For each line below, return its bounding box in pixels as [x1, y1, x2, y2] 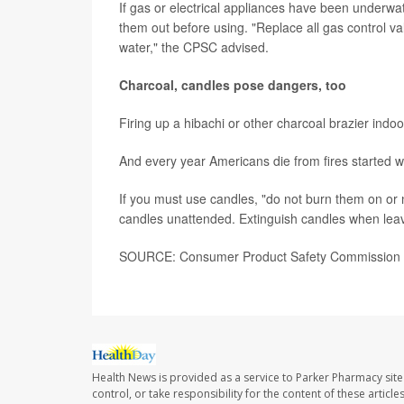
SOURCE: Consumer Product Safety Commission [119, 247, 400, 265]
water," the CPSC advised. [119, 38, 269, 56]
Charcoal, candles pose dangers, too [119, 76, 346, 94]
